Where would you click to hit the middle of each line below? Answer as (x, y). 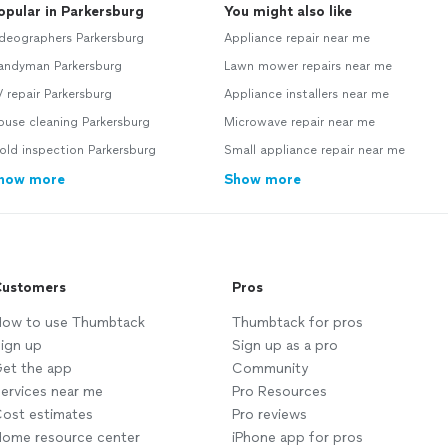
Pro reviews (269, 415)
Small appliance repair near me (314, 150)
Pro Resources (279, 392)
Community (270, 369)
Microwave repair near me (299, 122)
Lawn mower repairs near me (308, 66)
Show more (262, 180)
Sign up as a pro (285, 346)
